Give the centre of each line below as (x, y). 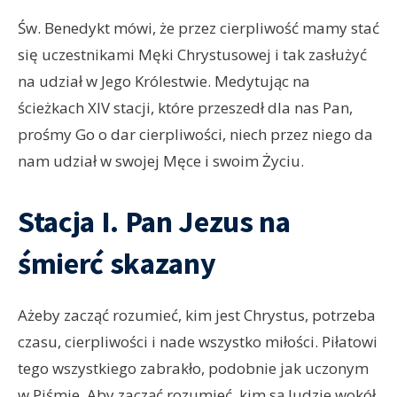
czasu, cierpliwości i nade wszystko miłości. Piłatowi (198, 342)
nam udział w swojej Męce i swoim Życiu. (161, 161)
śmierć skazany (117, 264)
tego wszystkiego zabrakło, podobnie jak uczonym (193, 369)
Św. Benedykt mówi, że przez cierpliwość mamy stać (198, 28)
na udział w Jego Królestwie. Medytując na (164, 82)
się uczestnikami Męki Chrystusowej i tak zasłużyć (192, 55)
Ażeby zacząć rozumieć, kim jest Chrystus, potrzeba (197, 315)
